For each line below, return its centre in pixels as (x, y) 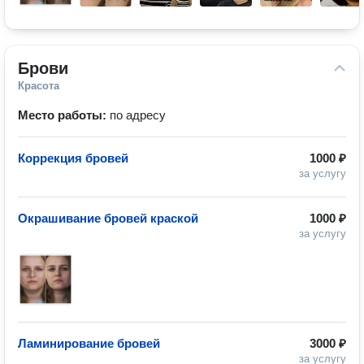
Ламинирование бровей (89, 343)
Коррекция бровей (73, 158)
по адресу (138, 115)
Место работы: (64, 115)
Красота (39, 86)
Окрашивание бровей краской (108, 218)
